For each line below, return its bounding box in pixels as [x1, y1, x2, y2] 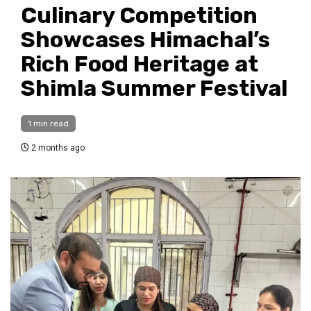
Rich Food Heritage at [21, 51, 258, 78]
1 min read [28, 119, 69, 129]
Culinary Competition [21, 2, 258, 29]
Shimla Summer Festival [21, 75, 287, 102]
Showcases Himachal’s [21, 26, 270, 53]
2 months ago [29, 143, 85, 153]
